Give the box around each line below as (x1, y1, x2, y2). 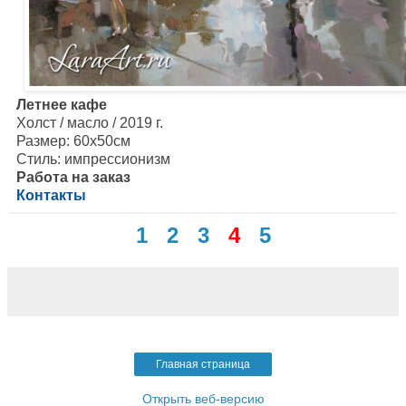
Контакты (16, 187, 86, 203)
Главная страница (156, 357, 250, 371)
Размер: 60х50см (9, 132, 130, 149)
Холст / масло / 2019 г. (9, 114, 163, 130)
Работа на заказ (16, 169, 130, 185)
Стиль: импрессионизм (9, 150, 170, 167)
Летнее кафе (16, 96, 107, 112)
